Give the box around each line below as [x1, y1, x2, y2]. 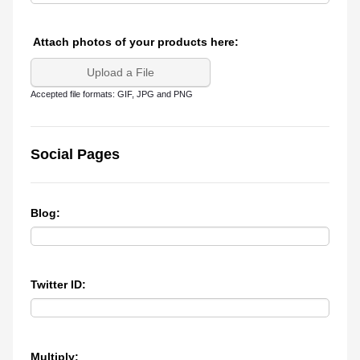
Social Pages [30, 146, 120, 162]
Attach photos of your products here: [32, 35, 239, 48]
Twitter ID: [30, 278, 86, 292]
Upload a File [86, 66, 154, 79]
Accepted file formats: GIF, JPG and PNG [30, 89, 193, 99]
